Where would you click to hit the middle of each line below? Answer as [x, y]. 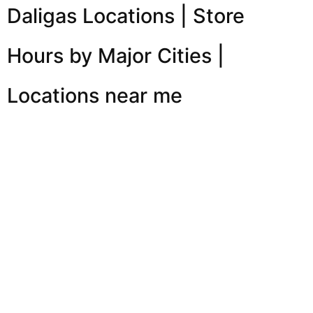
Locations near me [95, 95]
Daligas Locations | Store [126, 15]
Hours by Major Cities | [116, 55]
